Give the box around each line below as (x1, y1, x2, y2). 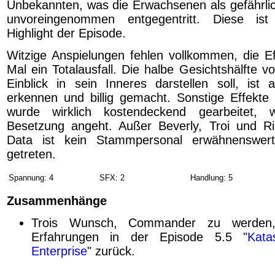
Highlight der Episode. (7, 26, 126, 40)
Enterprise (31, 244, 87, 258)
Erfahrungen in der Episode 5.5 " (31, 230, 248, 244)
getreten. (7, 147, 56, 161)
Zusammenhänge (7, 194, 107, 207)
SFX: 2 (99, 173, 125, 182)
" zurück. (87, 244, 135, 258)
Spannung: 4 (9, 173, 53, 182)
